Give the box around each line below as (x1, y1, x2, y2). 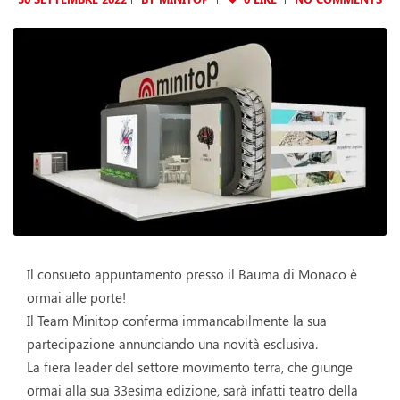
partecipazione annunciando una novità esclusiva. (27, 335, 318, 354)
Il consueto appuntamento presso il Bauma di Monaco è (27, 265, 357, 284)
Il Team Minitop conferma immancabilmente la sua (27, 312, 327, 330)
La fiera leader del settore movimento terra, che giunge (27, 358, 353, 377)
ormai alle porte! (27, 288, 126, 307)
